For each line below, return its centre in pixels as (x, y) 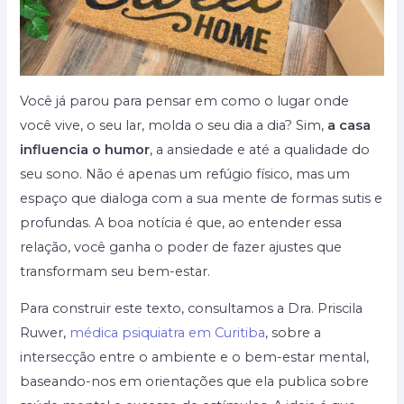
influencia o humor (85, 149)
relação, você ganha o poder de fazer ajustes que (181, 247)
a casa (349, 125)
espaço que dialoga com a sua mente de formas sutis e (202, 198)
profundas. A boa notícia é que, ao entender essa (181, 222)
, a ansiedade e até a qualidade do (260, 149)
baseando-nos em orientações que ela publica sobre (195, 382)
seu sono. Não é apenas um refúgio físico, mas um (185, 174)
